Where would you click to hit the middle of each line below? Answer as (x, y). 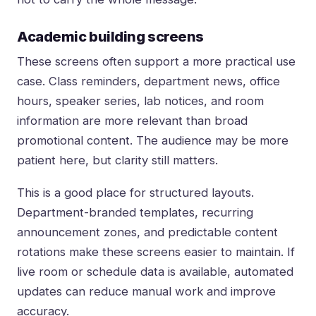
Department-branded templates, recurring (135, 213)
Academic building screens (110, 37)
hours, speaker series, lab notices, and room (140, 101)
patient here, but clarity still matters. (117, 160)
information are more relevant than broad (132, 121)
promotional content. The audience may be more (153, 141)
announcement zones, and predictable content (147, 232)
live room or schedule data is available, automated (155, 272)
